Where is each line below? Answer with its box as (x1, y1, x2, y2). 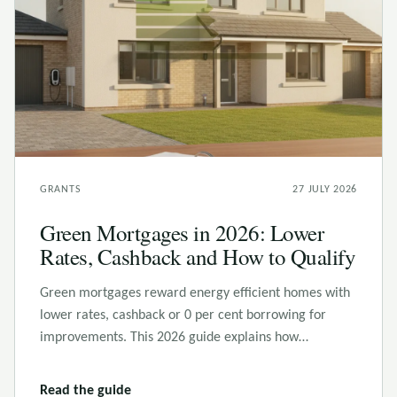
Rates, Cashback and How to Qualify (40, 242, 355, 271)
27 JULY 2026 (292, 184, 357, 195)
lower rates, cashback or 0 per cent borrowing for (40, 308, 326, 323)
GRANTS (40, 184, 82, 195)
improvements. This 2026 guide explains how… (40, 331, 308, 345)
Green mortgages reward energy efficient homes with (40, 286, 350, 300)
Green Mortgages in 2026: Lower (40, 218, 323, 247)
